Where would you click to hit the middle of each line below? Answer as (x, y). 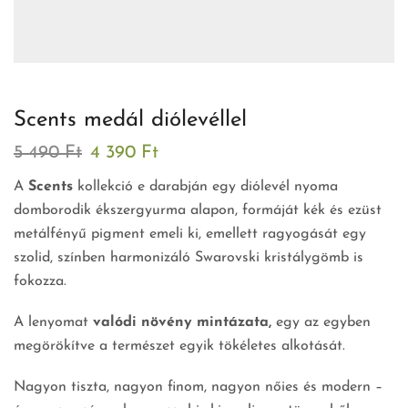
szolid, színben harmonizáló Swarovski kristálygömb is (189, 258)
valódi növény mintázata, (182, 323)
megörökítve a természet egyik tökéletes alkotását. (179, 347)
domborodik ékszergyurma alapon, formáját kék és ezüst (198, 211)
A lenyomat (53, 323)
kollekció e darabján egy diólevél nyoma (205, 187)
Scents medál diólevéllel (130, 121)
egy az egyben (321, 323)
